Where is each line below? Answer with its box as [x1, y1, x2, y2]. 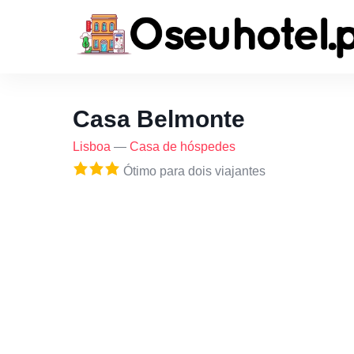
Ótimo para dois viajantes [120, 164, 265, 178]
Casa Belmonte [73, 106, 245, 132]
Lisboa [73, 140, 111, 153]
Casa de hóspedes [130, 140, 235, 153]
